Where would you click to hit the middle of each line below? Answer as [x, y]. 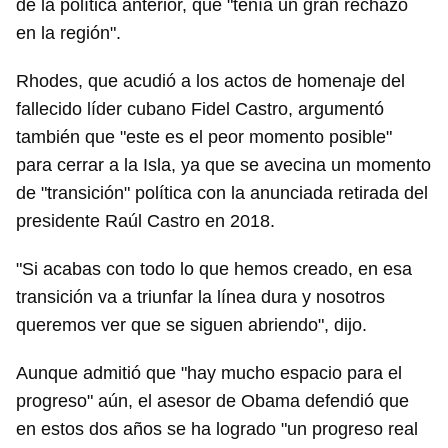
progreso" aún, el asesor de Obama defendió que [212, 401]
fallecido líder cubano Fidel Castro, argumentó [200, 109]
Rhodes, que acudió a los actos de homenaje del [210, 81]
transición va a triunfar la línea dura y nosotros [200, 297]
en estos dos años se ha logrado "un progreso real [217, 429]
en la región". [68, 33]
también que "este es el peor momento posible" [204, 137]
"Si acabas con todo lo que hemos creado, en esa [214, 269]
